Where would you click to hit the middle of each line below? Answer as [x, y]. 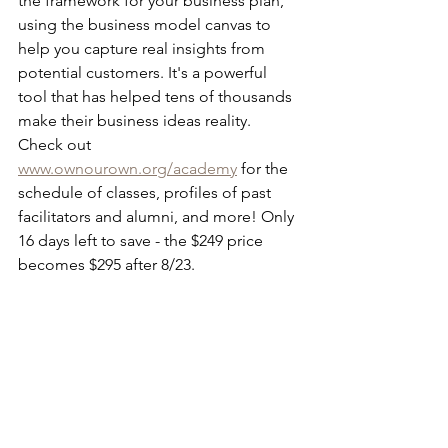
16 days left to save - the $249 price [142, 240]
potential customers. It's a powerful [144, 72]
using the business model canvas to [146, 24]
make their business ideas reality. [136, 120]
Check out [56, 144]
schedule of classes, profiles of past [146, 192]
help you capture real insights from [143, 48]
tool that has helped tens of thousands [157, 96]
